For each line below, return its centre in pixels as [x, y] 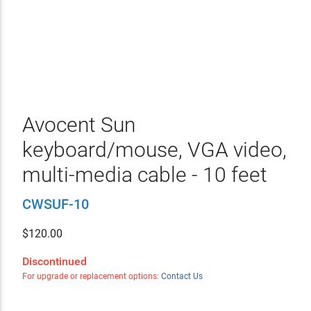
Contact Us [182, 276]
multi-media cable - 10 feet [144, 175]
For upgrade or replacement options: [91, 276]
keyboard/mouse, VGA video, [154, 150]
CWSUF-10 [55, 204]
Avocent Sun [78, 125]
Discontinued [54, 261]
